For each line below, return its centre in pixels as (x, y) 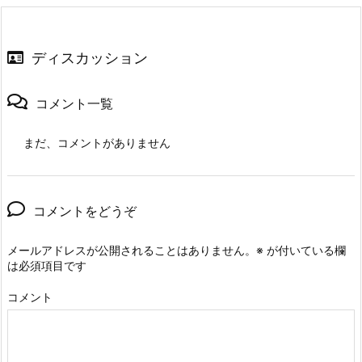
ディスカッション (90, 58)
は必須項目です (47, 266)
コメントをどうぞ (85, 211)
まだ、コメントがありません (97, 143)
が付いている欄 (305, 250)
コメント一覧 (74, 104)
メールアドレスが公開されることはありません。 (132, 250)
